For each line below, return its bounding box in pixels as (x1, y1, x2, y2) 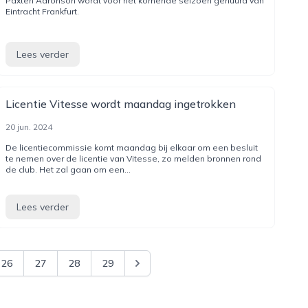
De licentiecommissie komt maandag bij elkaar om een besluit (5, 142, 258, 153)
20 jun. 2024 (5, 122, 52, 132)
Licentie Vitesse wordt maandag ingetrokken (5, 97, 236, 111)
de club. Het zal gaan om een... (5, 164, 131, 175)
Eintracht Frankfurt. (5, 6, 79, 16)
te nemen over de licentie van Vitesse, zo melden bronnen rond (5, 153, 261, 164)
